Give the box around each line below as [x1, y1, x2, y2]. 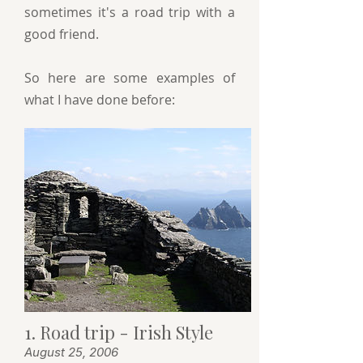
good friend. [24, 25, 102, 43]
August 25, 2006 [24, 344, 118, 361]
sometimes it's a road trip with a [24, 3, 235, 21]
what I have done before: [24, 91, 175, 109]
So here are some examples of [24, 69, 235, 87]
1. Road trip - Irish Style [24, 320, 213, 345]
